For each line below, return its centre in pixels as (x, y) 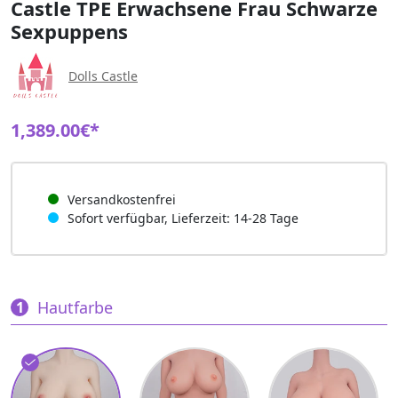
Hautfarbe (75, 307)
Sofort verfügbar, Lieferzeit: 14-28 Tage (183, 218)
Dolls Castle (103, 76)
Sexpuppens (69, 31)
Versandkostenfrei (122, 199)
